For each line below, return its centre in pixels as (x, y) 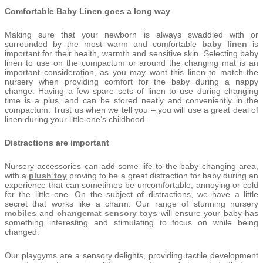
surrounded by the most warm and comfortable (103, 44)
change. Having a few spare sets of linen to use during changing (131, 91)
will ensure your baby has (208, 213)
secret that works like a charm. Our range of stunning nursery (131, 203)
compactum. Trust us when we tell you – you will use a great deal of (131, 109)
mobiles (21, 213)
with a (17, 175)
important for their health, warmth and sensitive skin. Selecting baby (131, 53)
